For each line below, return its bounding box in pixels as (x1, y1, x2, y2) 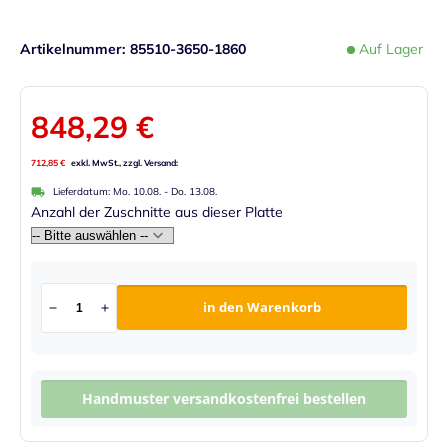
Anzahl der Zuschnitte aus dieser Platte (31, 203, 283, 221)
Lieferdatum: (50, 184, 113, 198)
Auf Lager (359, 40, 423, 59)
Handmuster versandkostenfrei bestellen (82, 388, 366, 408)
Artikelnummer (20, 40, 122, 59)
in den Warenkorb (203, 298, 321, 316)
